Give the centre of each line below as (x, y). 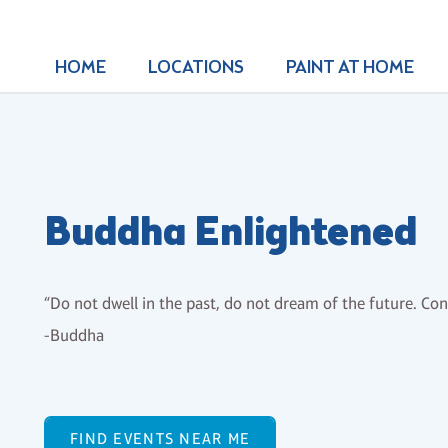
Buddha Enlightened (230, 234)
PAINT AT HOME (349, 68)
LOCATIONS (195, 68)
